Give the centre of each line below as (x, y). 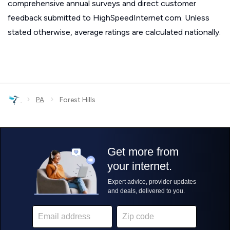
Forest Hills (74, 100)
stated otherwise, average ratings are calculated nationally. (114, 32)
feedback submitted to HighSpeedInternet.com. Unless (109, 18)
